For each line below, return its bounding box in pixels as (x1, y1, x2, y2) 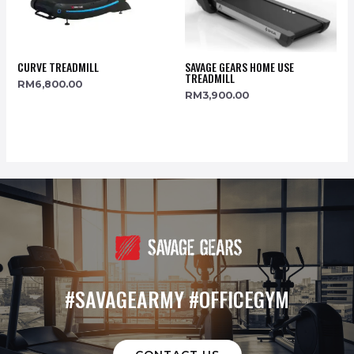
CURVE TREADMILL (17, 58, 99, 75)
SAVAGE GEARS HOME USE (185, 58, 294, 75)
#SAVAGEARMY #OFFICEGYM (65, 283, 289, 314)
